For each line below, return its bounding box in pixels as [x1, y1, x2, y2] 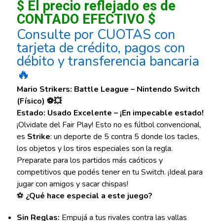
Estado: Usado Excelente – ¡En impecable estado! [16, 108, 204, 119]
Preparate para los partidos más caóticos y [16, 155, 163, 166]
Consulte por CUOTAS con [16, 26, 175, 44]
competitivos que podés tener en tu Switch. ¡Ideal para [16, 167, 203, 178]
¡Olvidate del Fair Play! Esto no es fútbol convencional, [16, 119, 201, 131]
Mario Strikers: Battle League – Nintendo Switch [16, 84, 200, 95]
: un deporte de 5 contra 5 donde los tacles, [50, 131, 199, 143]
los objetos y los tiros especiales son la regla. [16, 143, 173, 154]
